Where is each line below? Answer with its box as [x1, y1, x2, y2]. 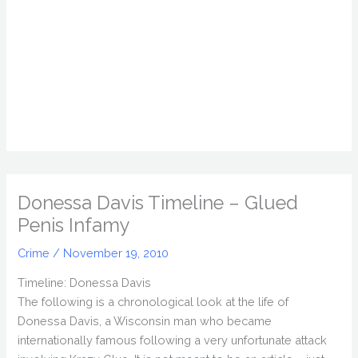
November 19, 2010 [63, 246, 169, 261]
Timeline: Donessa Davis [18, 275, 152, 289]
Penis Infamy [18, 214, 131, 237]
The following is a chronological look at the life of [18, 294, 289, 308]
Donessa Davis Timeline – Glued [18, 192, 299, 215]
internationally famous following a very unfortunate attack [18, 332, 328, 347]
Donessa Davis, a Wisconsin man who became [18, 313, 272, 328]
